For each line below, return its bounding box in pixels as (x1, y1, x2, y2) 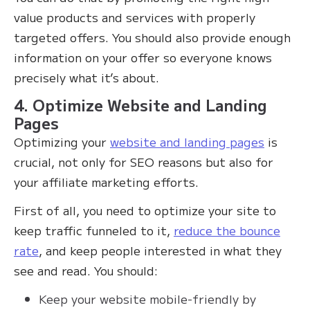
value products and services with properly (14, 8, 255, 26)
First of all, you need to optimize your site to (14, 201, 276, 219)
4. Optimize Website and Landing (14, 93, 267, 116)
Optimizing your (14, 133, 110, 151)
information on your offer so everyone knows (14, 48, 272, 66)
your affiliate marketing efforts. (14, 173, 202, 191)
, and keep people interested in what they (39, 241, 282, 259)
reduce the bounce (174, 221, 280, 239)
